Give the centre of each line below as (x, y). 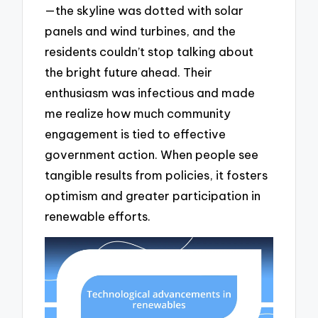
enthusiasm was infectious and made (150, 92)
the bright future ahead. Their (129, 72)
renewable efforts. (98, 216)
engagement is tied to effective (136, 133)
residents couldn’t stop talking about (149, 51)
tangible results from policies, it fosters (157, 175)
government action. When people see (152, 154)
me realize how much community (138, 113)
